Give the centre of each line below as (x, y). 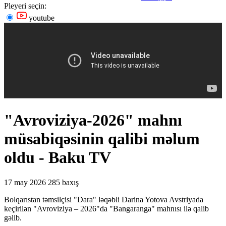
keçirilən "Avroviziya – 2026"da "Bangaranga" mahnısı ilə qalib (106, 208)
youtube (41, 18)
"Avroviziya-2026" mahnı (93, 120)
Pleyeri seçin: (25, 6)
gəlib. (13, 217)
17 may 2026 (25, 182)
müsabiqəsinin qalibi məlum (102, 139)
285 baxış (63, 182)
